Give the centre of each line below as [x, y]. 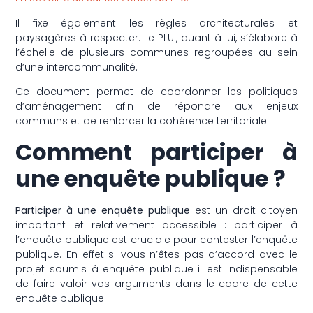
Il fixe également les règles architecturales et [156, 23]
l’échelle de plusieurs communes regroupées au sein [156, 52]
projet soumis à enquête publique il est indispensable [156, 269]
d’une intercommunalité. [77, 67]
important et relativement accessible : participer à [156, 225]
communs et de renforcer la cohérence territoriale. [143, 121]
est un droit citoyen [244, 210]
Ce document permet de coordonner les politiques [156, 92]
